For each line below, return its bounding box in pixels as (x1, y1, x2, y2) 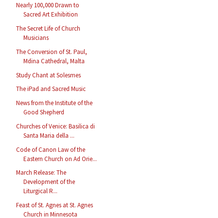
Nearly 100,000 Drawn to (16, 1, 80, 10)
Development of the (23, 178, 75, 186)
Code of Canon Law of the (16, 145, 86, 154)
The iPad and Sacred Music (16, 85, 86, 93)
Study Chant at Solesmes (16, 71, 81, 79)
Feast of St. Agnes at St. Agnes (16, 201, 93, 210)
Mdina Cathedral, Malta (23, 56, 85, 65)
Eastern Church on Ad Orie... (23, 154, 97, 163)
